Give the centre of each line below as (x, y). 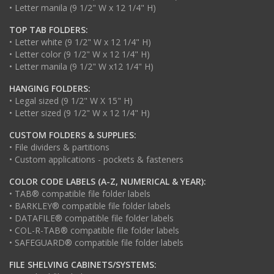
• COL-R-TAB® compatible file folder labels (94, 230)
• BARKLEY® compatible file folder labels (90, 206)
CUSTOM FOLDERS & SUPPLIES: (73, 135)
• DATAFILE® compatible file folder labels (91, 218)
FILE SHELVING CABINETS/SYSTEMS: (83, 264)
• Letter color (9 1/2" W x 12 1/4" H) (80, 54)
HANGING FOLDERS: (50, 88)
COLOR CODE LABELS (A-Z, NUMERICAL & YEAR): (108, 181)
